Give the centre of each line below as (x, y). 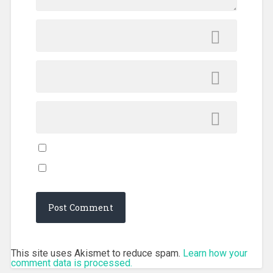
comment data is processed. (71, 263)
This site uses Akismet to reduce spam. (97, 253)
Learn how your (215, 253)
